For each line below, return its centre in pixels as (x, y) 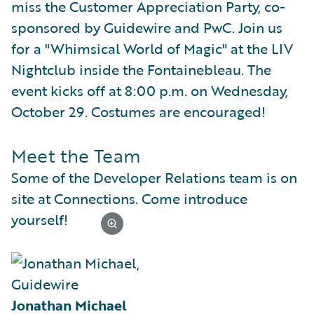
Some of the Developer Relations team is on (154, 177)
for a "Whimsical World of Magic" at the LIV (152, 48)
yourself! (40, 219)
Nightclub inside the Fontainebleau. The (141, 69)
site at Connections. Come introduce (129, 198)
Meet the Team (76, 156)
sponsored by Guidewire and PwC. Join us (147, 27)
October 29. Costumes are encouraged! (138, 111)
